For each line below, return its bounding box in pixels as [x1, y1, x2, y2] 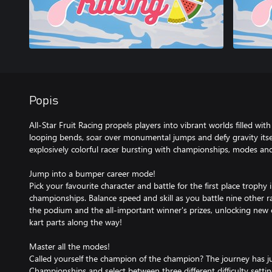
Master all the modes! [29, 240, 110, 252]
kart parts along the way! [29, 216, 122, 228]
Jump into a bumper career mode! [29, 167, 155, 179]
